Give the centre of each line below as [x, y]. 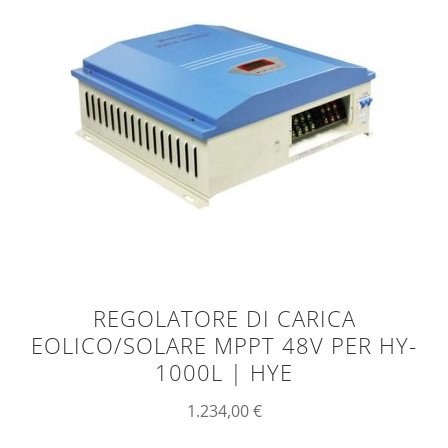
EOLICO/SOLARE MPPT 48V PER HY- [224, 346]
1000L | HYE [224, 373]
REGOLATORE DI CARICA [224, 319]
